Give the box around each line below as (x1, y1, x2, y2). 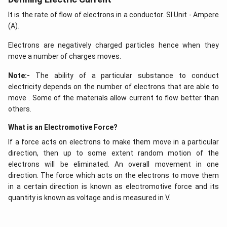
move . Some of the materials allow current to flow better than (8, 94, 219, 102)
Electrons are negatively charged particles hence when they (8, 41, 219, 49)
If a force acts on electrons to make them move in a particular (8, 138, 219, 146)
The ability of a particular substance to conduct (30, 71, 219, 80)
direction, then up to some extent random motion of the (8, 149, 219, 157)
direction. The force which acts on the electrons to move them (8, 171, 219, 179)
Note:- (8, 71, 30, 80)
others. (8, 105, 33, 113)
